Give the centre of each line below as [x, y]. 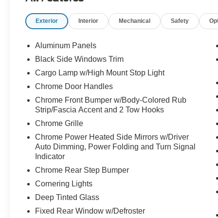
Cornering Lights [64, 184]
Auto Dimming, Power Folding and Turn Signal [116, 147]
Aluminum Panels [66, 46]
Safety [180, 21]
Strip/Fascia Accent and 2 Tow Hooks [100, 110]
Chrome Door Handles [74, 87]
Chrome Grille [59, 124]
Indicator [50, 157]
